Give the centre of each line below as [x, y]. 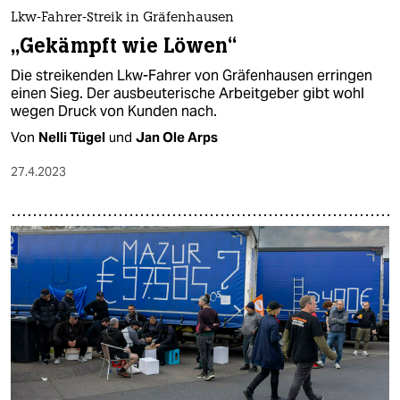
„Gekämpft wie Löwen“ [124, 46]
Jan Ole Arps [177, 137]
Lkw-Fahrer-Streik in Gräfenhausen [122, 18]
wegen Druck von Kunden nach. [114, 111]
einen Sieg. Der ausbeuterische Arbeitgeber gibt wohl [187, 93]
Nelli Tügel [72, 137]
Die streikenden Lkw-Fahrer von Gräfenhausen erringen [192, 75]
